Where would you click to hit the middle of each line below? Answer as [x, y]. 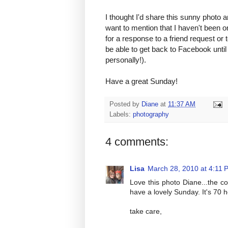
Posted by [125, 105]
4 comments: [137, 142]
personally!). [126, 60]
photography [151, 115]
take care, [146, 211]
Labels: [121, 115]
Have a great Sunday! [141, 81]
